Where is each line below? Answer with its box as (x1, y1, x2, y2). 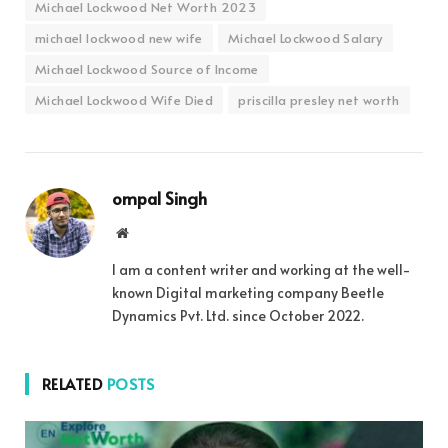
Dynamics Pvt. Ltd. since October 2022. (112, 305, 364, 325)
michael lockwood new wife (35, 28, 203, 47)
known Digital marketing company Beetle (112, 282, 384, 302)
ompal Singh (112, 185, 207, 210)
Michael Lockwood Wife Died (35, 90, 214, 109)
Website (127, 224, 172, 239)
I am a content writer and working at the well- (112, 259, 411, 279)
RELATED (42, 372, 107, 394)
